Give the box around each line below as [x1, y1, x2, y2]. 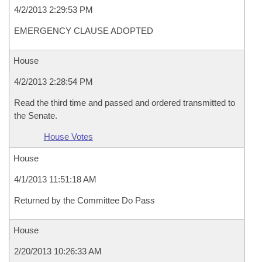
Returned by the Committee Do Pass [14, 195, 155, 205]
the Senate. [14, 111, 57, 120]
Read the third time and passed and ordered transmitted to [14, 98, 235, 108]
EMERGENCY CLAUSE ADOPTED [14, 26, 153, 36]
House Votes [43, 132, 93, 142]
